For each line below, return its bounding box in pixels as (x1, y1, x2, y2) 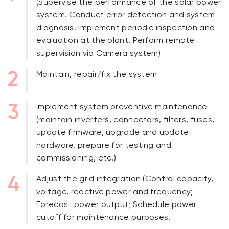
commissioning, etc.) (36, 154, 117, 163)
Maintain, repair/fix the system (36, 70, 157, 79)
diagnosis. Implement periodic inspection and (36, 24, 215, 33)
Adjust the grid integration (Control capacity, (36, 175, 214, 184)
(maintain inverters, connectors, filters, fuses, (36, 116, 215, 125)
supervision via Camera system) (36, 49, 161, 58)
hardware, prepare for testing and (36, 141, 171, 150)
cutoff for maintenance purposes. (36, 213, 171, 222)
